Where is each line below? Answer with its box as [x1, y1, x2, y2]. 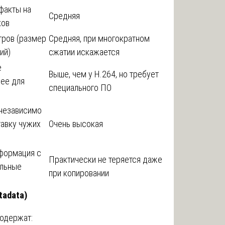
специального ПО [49, 82, 111, 93]
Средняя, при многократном [49, 33, 150, 44]
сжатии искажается [49, 46, 120, 57]
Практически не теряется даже [49, 154, 162, 165]
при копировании [49, 167, 109, 178]
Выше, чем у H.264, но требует [49, 68, 159, 79]
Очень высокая [49, 118, 103, 129]
